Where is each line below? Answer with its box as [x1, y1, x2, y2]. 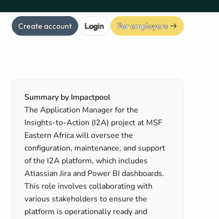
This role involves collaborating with [24, 181, 153, 192]
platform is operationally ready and [24, 206, 148, 217]
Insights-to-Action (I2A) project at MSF [24, 117, 163, 128]
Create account [18, 21, 72, 31]
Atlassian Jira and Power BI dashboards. [24, 168, 165, 179]
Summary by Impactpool [24, 92, 111, 103]
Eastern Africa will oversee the [24, 130, 133, 141]
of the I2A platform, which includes [24, 155, 148, 166]
